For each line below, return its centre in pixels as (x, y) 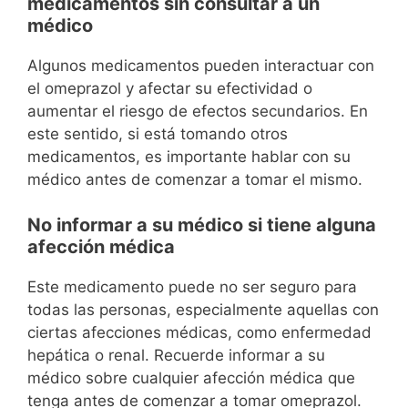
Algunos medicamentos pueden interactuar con (201, 65)
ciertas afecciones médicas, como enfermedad (199, 332)
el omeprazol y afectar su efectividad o (170, 88)
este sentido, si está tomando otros (158, 133)
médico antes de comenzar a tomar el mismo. (195, 179)
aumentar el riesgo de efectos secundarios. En (198, 111)
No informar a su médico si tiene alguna (202, 225)
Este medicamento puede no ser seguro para (192, 287)
